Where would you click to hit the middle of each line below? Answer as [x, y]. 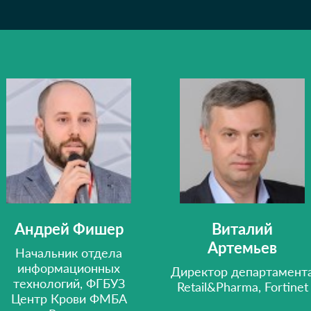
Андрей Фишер [69, 229]
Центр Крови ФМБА [69, 299]
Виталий [242, 229]
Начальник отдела [69, 253]
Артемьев [242, 247]
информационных [69, 268]
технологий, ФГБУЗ [69, 283]
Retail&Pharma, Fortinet [242, 287]
